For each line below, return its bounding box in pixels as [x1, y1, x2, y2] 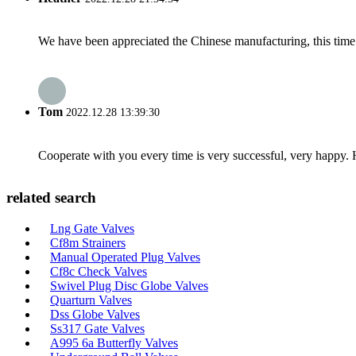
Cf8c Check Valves [50, 265, 147, 278]
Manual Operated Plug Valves [50, 250, 200, 264]
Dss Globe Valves [50, 308, 140, 321]
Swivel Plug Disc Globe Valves [50, 279, 208, 292]
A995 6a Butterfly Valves [50, 336, 178, 350]
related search [6, 189, 96, 207]
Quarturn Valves [50, 293, 132, 307]
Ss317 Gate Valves [50, 322, 145, 335]
